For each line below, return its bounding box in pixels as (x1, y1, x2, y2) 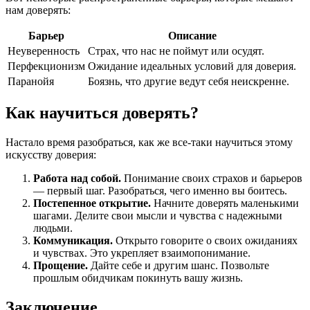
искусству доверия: (6, 148, 96, 161)
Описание (167, 29, 217, 42)
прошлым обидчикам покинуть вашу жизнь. (33, 271, 243, 284)
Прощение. (33, 259, 88, 271)
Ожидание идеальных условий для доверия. (88, 60, 296, 72)
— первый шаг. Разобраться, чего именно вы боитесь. (33, 184, 287, 197)
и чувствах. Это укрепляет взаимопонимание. (33, 246, 250, 259)
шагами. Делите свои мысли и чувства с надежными (33, 209, 282, 221)
